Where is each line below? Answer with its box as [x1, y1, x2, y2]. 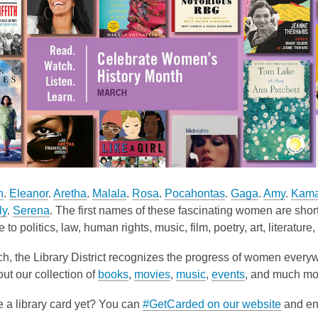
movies [134, 268, 170, 280]
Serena [13, 204, 50, 216]
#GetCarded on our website [143, 297, 281, 310]
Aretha [53, 187, 87, 199]
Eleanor [9, 187, 48, 199]
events [212, 268, 245, 280]
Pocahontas [165, 187, 225, 199]
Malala [92, 187, 126, 199]
